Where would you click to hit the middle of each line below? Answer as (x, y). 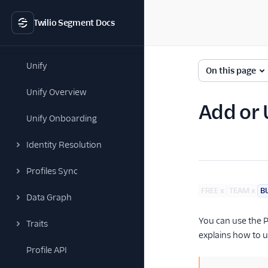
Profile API (47, 250)
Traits (37, 224)
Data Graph (49, 197)
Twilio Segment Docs (74, 23)
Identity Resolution (64, 145)
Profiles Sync (52, 171)
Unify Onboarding (62, 118)
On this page (231, 71)
